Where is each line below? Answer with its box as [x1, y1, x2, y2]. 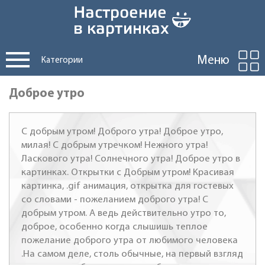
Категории [41, 56, 83, 65]
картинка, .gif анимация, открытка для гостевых [21, 181, 234, 191]
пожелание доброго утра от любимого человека [21, 235, 238, 245]
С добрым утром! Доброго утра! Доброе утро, [21, 127, 223, 137]
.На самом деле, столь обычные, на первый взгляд [21, 249, 243, 259]
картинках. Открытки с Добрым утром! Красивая [21, 167, 234, 177]
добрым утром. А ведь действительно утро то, [21, 208, 226, 218]
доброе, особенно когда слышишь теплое [21, 222, 208, 232]
